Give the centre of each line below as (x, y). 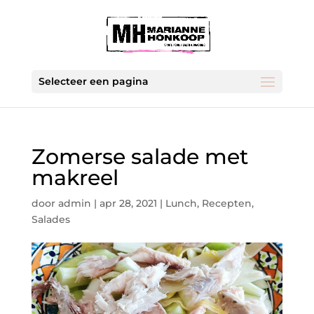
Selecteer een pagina (93, 81)
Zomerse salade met (139, 157)
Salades (50, 219)
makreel (75, 178)
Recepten (226, 203)
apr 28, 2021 (128, 203)
